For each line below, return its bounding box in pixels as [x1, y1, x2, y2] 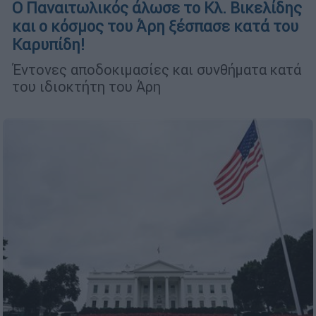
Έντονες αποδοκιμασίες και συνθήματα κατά [12, 61, 301, 79]
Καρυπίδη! [12, 35, 85, 55]
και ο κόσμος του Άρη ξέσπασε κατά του [12, 17, 298, 37]
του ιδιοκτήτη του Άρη [12, 78, 161, 96]
